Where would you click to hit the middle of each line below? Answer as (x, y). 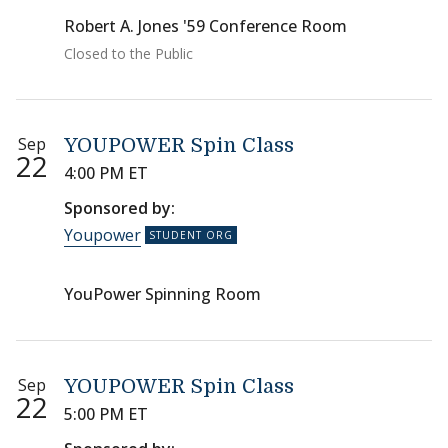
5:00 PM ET (106, 414)
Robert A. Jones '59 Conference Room (205, 26)
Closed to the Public (128, 53)
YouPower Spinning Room (162, 294)
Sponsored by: (119, 208)
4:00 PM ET (106, 173)
